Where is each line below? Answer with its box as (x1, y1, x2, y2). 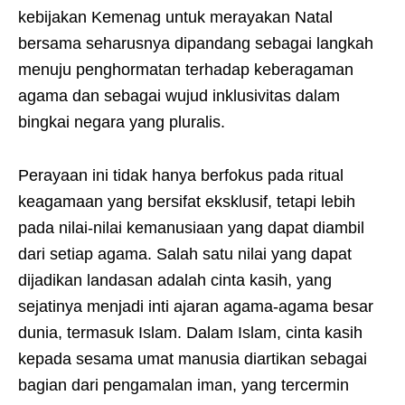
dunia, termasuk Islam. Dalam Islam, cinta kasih (18, 324, 363, 342)
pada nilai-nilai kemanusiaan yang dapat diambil (18, 219, 364, 237)
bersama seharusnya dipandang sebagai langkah (18, 34, 373, 52)
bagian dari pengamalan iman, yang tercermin (18, 376, 349, 394)
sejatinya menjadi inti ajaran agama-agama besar (18, 297, 373, 316)
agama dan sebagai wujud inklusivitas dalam (18, 87, 340, 105)
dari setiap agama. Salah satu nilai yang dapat (18, 245, 352, 263)
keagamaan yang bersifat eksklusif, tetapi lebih (18, 193, 355, 211)
